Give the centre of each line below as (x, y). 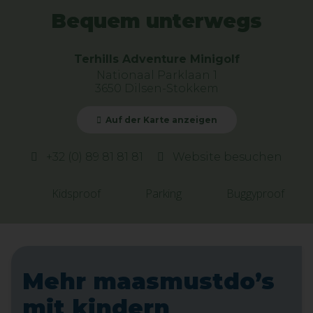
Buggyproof (255, 194)
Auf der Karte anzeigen (161, 120)
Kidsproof (76, 194)
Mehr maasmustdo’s (148, 281)
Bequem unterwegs (156, 21)
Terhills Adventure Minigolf (156, 59)
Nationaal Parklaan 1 (156, 75)
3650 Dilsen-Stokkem (156, 88)
